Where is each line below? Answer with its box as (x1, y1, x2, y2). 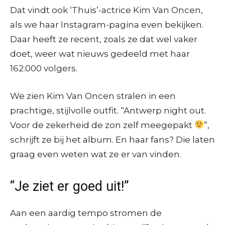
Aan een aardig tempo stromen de (10, 207, 162, 218)
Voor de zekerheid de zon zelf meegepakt (10, 120, 194, 130)
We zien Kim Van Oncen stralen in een (10, 90, 176, 101)
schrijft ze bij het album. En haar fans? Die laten (10, 134, 215, 145)
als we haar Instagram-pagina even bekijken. (10, 19, 203, 30)
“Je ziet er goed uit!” (10, 178, 129, 194)
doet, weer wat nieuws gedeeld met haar (10, 48, 190, 59)
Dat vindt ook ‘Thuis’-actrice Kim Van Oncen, (10, 5, 203, 15)
